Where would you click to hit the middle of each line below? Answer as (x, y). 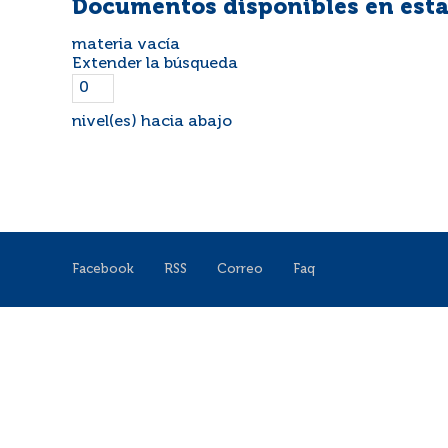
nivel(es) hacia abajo (152, 122)
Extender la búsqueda (155, 64)
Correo (240, 269)
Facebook (103, 269)
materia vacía (126, 45)
